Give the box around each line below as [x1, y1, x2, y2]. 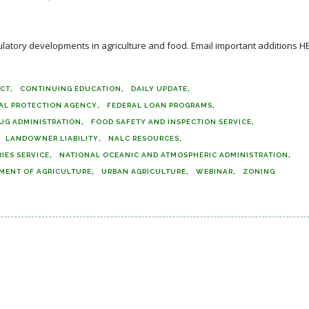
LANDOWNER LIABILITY [6, 134, 99, 142]
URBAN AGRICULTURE [101, 168, 186, 175]
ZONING [243, 168, 275, 175]
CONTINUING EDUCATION [20, 85, 121, 92]
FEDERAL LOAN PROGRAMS [107, 101, 212, 109]
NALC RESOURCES [108, 134, 179, 142]
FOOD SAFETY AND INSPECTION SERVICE [91, 118, 252, 126]
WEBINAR [196, 168, 233, 175]
